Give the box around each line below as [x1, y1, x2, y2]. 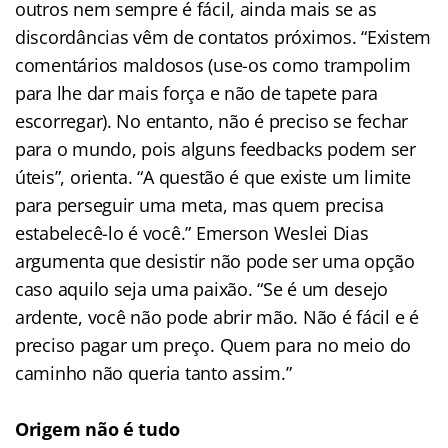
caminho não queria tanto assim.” [15, 360, 292, 385]
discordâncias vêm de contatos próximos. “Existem [15, 24, 432, 49]
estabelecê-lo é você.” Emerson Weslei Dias [15, 220, 369, 245]
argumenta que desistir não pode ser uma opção [15, 248, 415, 273]
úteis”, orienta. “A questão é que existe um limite [15, 164, 411, 189]
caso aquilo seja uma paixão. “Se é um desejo [15, 276, 389, 301]
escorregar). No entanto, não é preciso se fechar [15, 108, 409, 133]
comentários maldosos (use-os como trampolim [15, 52, 411, 77]
